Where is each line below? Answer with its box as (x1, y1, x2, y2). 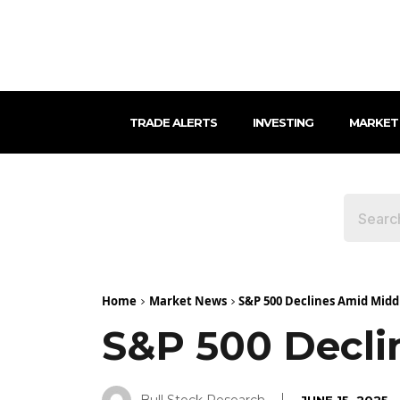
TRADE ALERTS (129, 115, 217, 130)
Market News (149, 293, 227, 310)
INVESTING (252, 115, 313, 130)
